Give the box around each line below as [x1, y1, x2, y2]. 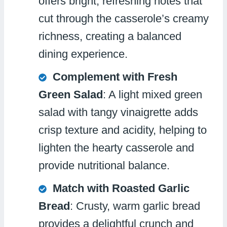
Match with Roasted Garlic [53, 181, 190, 195]
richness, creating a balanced [39, 29, 181, 43]
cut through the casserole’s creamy [39, 12, 209, 25]
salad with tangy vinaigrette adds [39, 105, 198, 119]
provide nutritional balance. [39, 159, 170, 172]
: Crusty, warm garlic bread [70, 199, 200, 212]
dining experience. [39, 47, 128, 60]
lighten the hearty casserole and [39, 141, 194, 154]
